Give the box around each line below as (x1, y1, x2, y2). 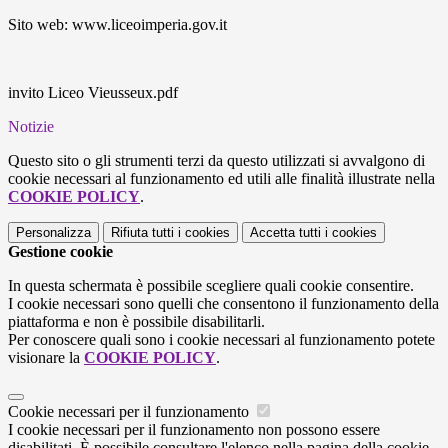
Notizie (8, 118, 54, 136)
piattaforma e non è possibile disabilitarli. (8, 313, 265, 331)
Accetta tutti (250, 225, 321, 241)
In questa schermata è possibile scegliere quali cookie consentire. (8, 277, 414, 295)
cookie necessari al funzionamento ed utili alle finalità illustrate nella (8, 170, 435, 188)
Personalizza (16, 225, 91, 241)
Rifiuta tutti (111, 225, 174, 241)
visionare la (8, 349, 84, 367)
